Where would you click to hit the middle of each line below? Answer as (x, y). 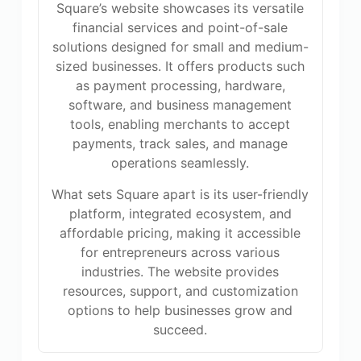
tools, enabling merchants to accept (180, 124)
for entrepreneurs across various (180, 252)
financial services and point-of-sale (180, 27)
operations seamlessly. (180, 163)
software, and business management (180, 105)
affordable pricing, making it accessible (180, 233)
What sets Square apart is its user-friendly (180, 194)
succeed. (180, 330)
